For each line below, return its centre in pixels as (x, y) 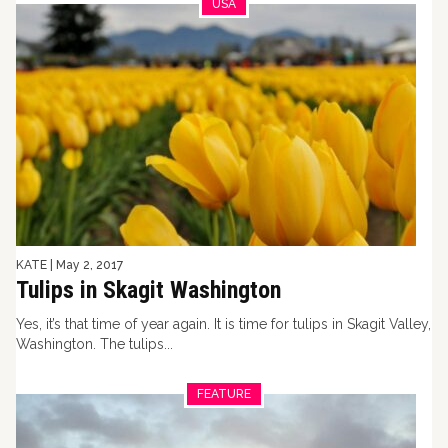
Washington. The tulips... (94, 344)
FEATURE (224, 394)
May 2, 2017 (89, 265)
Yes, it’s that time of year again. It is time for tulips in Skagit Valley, (223, 324)
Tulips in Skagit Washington (148, 290)
